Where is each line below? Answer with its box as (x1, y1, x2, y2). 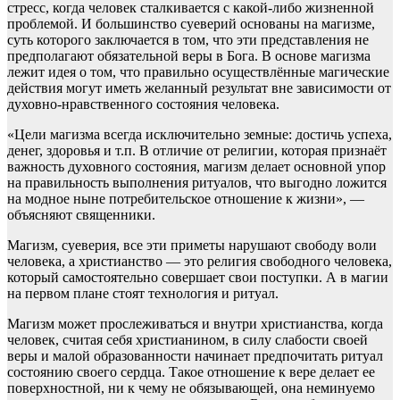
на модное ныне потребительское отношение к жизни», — (7, 191, 364, 206)
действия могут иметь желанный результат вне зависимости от (7, 80, 391, 96)
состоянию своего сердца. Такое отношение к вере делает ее (7, 364, 375, 379)
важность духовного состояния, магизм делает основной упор (7, 159, 386, 174)
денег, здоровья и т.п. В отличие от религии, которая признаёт (7, 143, 387, 158)
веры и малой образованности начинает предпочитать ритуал (7, 348, 383, 363)
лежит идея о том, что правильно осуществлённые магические (7, 64, 389, 79)
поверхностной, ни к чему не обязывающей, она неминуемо (7, 380, 375, 396)
